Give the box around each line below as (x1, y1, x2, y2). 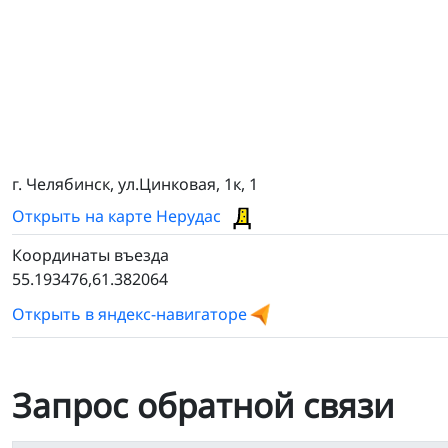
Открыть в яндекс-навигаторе (12, 303, 247, 326)
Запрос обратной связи (12, 382, 394, 429)
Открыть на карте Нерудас (12, 204, 225, 227)
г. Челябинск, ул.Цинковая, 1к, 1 (12, 172, 258, 195)
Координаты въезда (12, 244, 169, 267)
